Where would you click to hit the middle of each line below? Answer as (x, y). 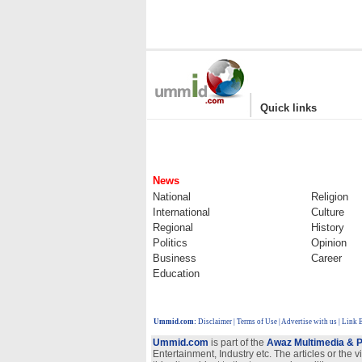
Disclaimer (215, 322)
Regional (173, 227)
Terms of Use (257, 322)
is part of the (236, 343)
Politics (170, 243)
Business (175, 258)
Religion (330, 197)
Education (176, 274)
